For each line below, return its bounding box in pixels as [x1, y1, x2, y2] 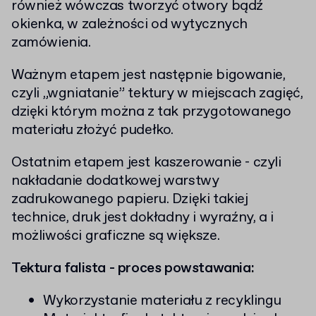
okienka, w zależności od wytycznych [11, 15, 248, 35]
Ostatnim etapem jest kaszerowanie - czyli [11, 153, 281, 173]
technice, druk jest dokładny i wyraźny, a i [11, 208, 274, 228]
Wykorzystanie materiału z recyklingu [42, 291, 281, 311]
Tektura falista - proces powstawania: [11, 259, 255, 279]
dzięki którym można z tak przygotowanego [11, 102, 292, 122]
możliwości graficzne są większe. [11, 226, 220, 246]
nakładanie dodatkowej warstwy [11, 171, 219, 191]
